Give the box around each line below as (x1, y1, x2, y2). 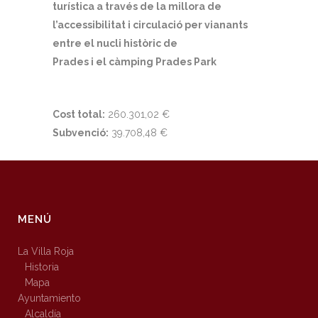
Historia (25, 261, 59, 273)
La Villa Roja (18, 245, 74, 257)
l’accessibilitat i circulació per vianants (53, 18, 248, 31)
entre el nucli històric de (53, 37, 177, 49)
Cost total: (53, 108, 105, 120)
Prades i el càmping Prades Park (53, 55, 216, 67)
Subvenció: (53, 126, 109, 138)
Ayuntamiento (18, 292, 81, 304)
